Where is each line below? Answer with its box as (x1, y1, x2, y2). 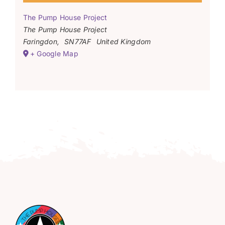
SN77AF (64, 37, 91, 46)
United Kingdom (96, 37, 151, 46)
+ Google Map (30, 49, 79, 58)
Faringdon (23, 37, 57, 46)
